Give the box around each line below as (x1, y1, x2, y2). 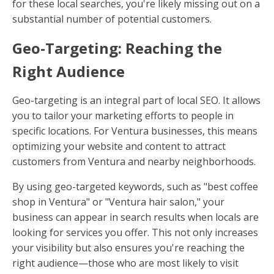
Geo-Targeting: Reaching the (12, 37, 222, 58)
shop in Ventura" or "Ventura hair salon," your (12, 194, 224, 209)
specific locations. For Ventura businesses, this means (12, 124, 257, 138)
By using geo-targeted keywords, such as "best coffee (12, 179, 258, 193)
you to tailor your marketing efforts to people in (12, 108, 234, 122)
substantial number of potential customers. (12, 12, 212, 26)
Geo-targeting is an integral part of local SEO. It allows (12, 93, 261, 107)
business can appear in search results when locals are (12, 210, 259, 224)
